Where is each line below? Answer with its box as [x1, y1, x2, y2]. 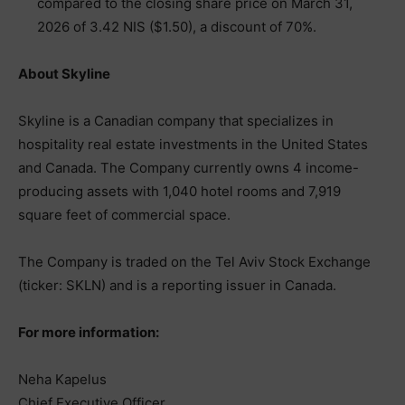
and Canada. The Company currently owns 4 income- [18, 159, 359, 176]
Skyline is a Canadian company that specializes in [18, 112, 334, 129]
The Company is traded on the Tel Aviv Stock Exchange [18, 253, 371, 270]
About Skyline [18, 65, 110, 82]
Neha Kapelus [18, 371, 107, 388]
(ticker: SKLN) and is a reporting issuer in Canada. [18, 277, 336, 294]
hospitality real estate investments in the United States [18, 136, 368, 153]
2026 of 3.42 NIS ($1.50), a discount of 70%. [37, 18, 316, 35]
